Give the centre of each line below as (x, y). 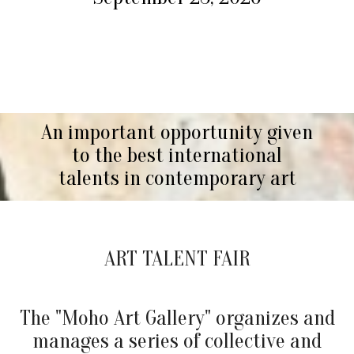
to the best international (177, 155)
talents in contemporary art (177, 178)
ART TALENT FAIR (177, 259)
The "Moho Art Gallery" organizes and (177, 318)
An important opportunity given (177, 132)
